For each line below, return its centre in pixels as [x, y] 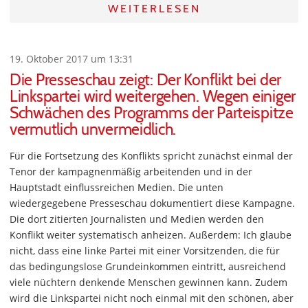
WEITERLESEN [154, 9]
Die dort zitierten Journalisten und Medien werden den [137, 219]
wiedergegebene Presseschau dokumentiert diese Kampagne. [152, 203]
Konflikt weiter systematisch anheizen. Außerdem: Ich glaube [151, 235]
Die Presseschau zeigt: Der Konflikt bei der [145, 80]
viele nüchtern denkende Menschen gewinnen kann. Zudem [148, 282]
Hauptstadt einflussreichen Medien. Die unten [117, 187]
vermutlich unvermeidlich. [93, 129]
